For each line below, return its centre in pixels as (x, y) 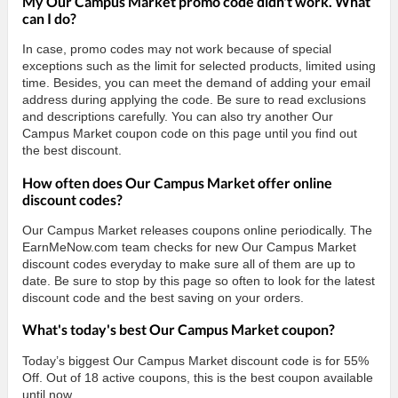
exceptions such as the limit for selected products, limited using (199, 66)
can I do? (49, 18)
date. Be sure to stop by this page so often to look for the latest (199, 281)
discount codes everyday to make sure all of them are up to (189, 264)
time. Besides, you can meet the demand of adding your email (196, 83)
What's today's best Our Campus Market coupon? (179, 330)
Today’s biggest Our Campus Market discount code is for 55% (195, 360)
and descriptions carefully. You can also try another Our (178, 117)
